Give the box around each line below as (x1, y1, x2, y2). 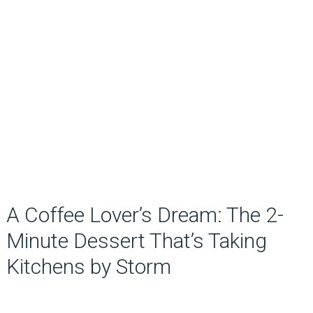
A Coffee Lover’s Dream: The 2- (6, 203, 284, 227)
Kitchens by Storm (6, 254, 171, 279)
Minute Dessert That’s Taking (6, 228, 267, 253)
